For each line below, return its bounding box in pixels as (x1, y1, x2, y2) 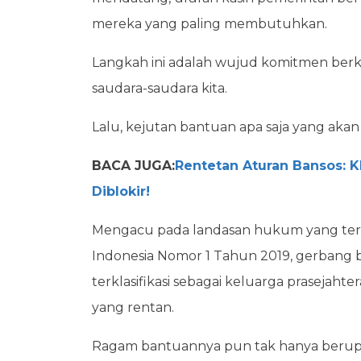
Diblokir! (92, 184, 150, 199)
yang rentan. (92, 300, 174, 315)
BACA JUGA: (92, 158, 175, 173)
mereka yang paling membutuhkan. (92, 16, 330, 31)
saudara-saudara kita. (92, 81, 227, 96)
